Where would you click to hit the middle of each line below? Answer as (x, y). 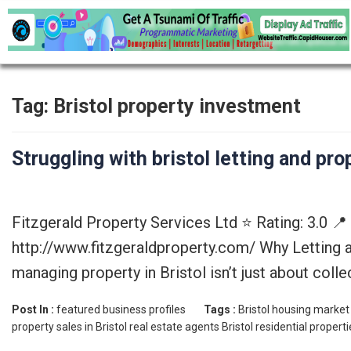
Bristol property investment (177, 106)
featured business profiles (121, 309)
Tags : (221, 309)
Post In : (34, 309)
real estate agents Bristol (191, 327)
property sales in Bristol (69, 327)
